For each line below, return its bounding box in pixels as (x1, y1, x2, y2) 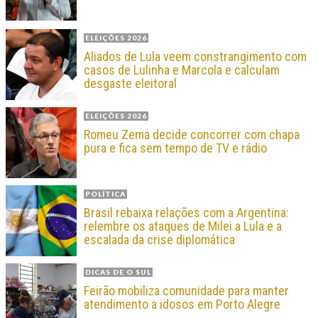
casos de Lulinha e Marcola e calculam (84, 62, 280, 77)
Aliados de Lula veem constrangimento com (84, 48, 307, 64)
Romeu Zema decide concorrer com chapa (84, 126, 300, 142)
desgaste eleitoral (84, 75, 177, 91)
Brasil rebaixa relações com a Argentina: (84, 204, 289, 220)
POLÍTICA (85, 189, 126, 198)
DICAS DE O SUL (85, 267, 151, 276)
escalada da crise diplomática (84, 231, 235, 247)
